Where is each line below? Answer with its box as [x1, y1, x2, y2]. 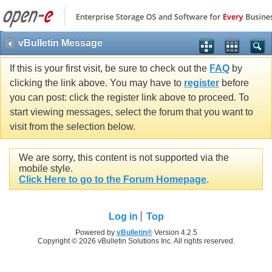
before [219, 78, 249, 89]
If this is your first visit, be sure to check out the [10, 63, 209, 74]
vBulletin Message [18, 38, 103, 48]
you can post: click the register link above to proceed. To [10, 92, 249, 103]
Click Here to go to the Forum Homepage [19, 174, 206, 185]
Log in [108, 211, 138, 222]
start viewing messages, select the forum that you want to [10, 107, 253, 118]
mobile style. [19, 163, 73, 174]
